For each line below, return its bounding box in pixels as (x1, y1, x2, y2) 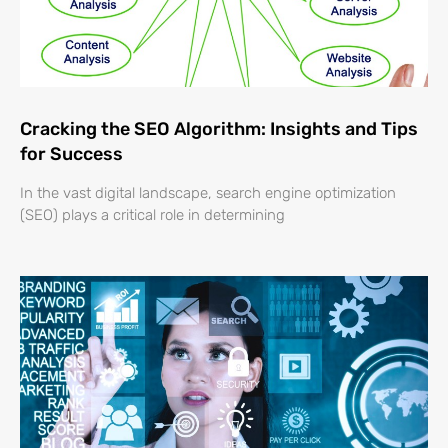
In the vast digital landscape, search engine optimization (20, 184, 396, 203)
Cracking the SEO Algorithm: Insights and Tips (20, 118, 418, 141)
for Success (20, 143, 123, 166)
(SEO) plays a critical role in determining (20, 206, 285, 225)
